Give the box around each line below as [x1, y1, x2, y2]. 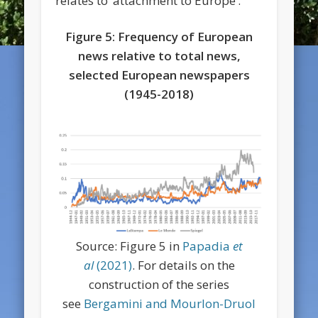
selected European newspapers [68, 66, 250, 83]
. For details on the [131, 257, 235, 274]
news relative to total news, [77, 47, 241, 64]
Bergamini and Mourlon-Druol [84, 295, 256, 312]
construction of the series [89, 276, 229, 293]
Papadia [182, 238, 233, 255]
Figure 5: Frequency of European [65, 28, 253, 45]
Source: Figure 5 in [75, 238, 182, 255]
